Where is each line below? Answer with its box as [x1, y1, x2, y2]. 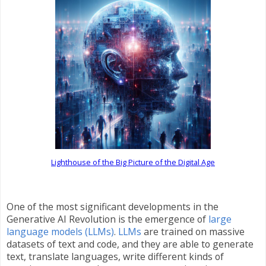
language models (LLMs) [7, 224, 114, 238]
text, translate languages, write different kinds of [7, 249, 224, 263]
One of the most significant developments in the [7, 199, 218, 213]
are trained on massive [141, 224, 245, 238]
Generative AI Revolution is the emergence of [7, 212, 208, 226]
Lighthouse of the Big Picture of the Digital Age [51, 157, 215, 168]
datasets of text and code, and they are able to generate [7, 237, 254, 251]
